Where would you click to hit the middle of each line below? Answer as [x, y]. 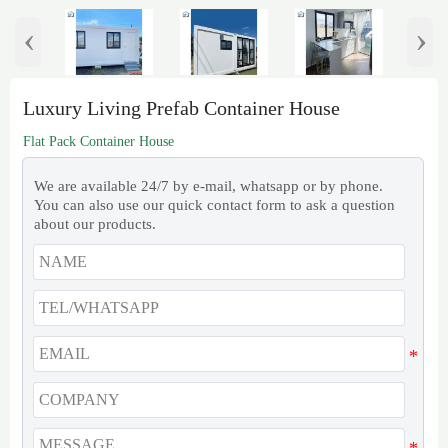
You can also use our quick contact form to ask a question [214, 205]
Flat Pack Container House [98, 141]
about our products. [94, 224]
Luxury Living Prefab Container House [181, 108]
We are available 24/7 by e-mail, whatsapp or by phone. [208, 186]
